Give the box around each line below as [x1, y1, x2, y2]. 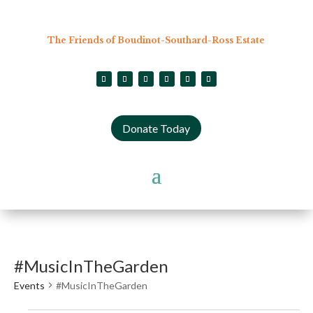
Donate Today [122, 121, 191, 135]
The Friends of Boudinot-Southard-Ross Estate [48, 35, 265, 45]
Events [13, 279, 45, 291]
